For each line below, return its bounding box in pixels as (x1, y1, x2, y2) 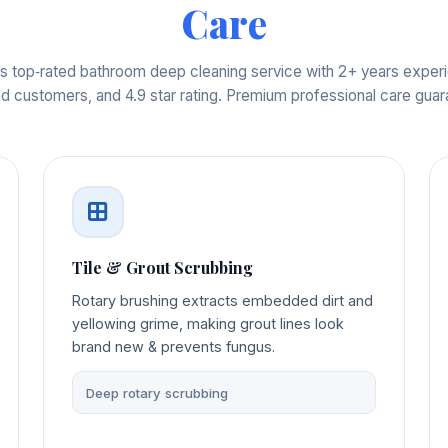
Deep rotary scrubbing (86, 384, 229, 401)
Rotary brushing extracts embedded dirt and (72, 292, 374, 310)
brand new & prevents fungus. (72, 338, 276, 356)
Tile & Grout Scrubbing (72, 257, 254, 279)
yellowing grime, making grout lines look (72, 315, 345, 333)
